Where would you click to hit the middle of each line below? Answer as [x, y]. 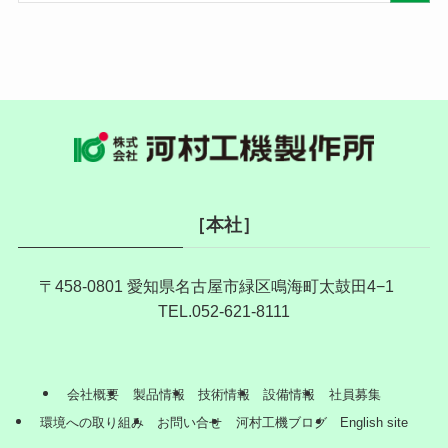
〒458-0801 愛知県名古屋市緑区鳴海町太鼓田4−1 [224, 286]
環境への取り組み [91, 422]
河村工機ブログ [281, 422]
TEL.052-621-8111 [224, 311]
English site [374, 422]
